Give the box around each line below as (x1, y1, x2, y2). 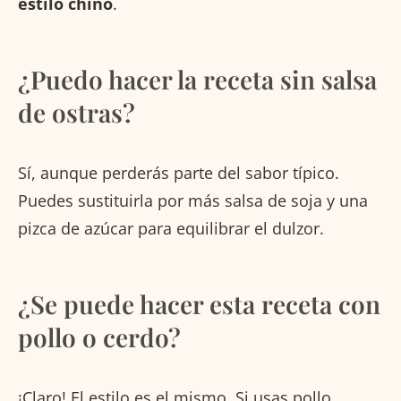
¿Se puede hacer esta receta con (18, 287, 380, 321)
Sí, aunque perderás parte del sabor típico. (18, 162, 339, 184)
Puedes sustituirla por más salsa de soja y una (18, 190, 368, 212)
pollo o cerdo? (18, 320, 181, 354)
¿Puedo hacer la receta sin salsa (18, 63, 377, 97)
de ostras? (18, 96, 135, 130)
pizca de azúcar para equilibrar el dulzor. (18, 218, 324, 240)
